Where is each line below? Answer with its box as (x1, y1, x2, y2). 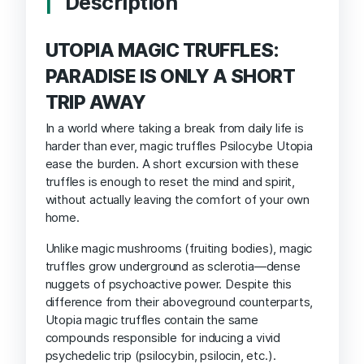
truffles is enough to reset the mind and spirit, (45, 174, 296, 190)
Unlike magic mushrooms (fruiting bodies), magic (45, 240, 313, 257)
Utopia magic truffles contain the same (45, 312, 258, 328)
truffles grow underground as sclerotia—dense (45, 258, 301, 275)
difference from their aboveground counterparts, (45, 294, 314, 310)
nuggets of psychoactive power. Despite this (45, 276, 292, 292)
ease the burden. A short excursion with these (45, 156, 299, 172)
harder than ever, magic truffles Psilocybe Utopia (45, 138, 313, 154)
